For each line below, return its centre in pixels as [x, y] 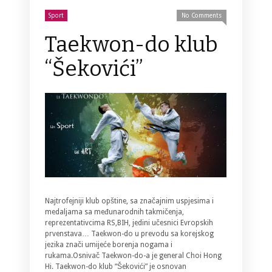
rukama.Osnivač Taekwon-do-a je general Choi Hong [133, 255]
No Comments [202, 15]
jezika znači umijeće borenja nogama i [109, 244]
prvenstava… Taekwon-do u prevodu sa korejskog [129, 233]
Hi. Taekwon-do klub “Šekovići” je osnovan [116, 266]
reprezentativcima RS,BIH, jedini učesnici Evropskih [129, 223]
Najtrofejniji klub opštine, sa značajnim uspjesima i [129, 201]
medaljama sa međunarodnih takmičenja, [114, 212]
